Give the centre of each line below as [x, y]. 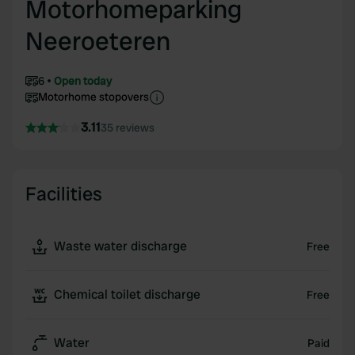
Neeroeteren [98, 41]
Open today [83, 81]
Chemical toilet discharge [127, 294]
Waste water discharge [120, 246]
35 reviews [128, 128]
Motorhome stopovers [94, 97]
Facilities [64, 194]
